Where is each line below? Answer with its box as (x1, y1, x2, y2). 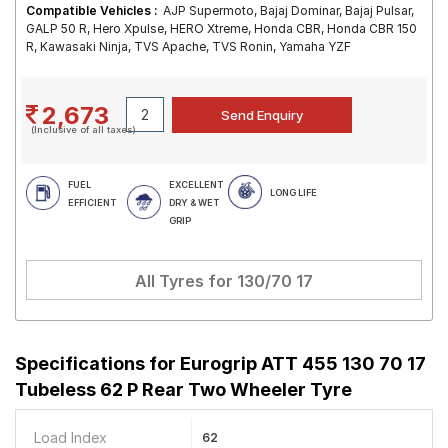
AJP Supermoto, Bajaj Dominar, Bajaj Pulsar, (163, 3, 414, 18)
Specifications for (15, 353, 180, 374)
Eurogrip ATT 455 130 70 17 (180, 353, 426, 374)
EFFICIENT (68, 197, 116, 208)
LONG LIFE (270, 187, 317, 198)
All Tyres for (135, 271, 237, 291)
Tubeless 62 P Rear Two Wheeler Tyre (15, 379, 352, 400)
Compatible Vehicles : (26, 3, 158, 18)
